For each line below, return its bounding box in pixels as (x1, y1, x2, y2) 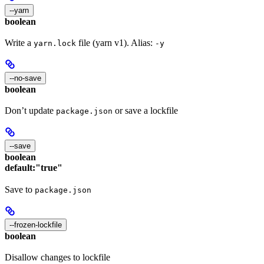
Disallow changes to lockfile (5, 252, 110, 262)
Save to (5, 184, 35, 194)
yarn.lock (34, 39, 76, 48)
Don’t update (5, 105, 56, 116)
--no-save (9, 74, 41, 83)
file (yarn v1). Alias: (76, 38, 155, 48)
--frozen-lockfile (9, 220, 62, 229)
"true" (35, 163, 62, 173)
